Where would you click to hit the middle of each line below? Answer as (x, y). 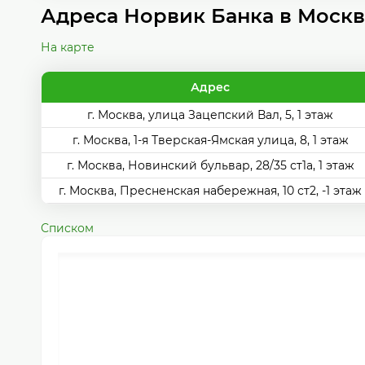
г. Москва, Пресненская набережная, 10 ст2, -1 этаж (210, 191)
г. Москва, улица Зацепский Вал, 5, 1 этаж (210, 115)
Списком (67, 228)
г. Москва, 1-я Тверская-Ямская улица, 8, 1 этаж (210, 140)
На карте (68, 47)
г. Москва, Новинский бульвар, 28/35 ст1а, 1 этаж (210, 165)
